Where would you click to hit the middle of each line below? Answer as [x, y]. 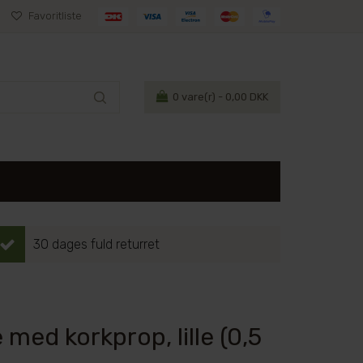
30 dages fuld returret [96, 244]
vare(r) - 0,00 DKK [224, 97]
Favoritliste [54, 16]
